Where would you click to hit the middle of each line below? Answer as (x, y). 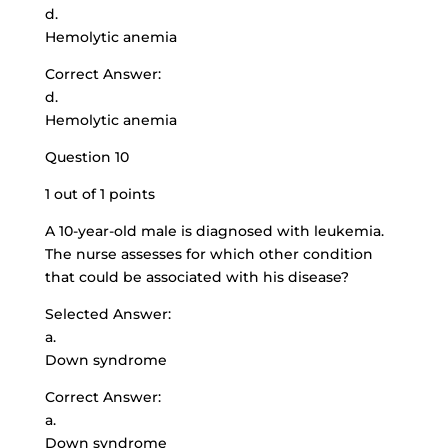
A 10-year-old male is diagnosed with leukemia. (214, 231)
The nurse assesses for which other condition (208, 254)
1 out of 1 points (99, 194)
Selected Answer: (107, 314)
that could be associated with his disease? (196, 277)
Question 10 (86, 157)
